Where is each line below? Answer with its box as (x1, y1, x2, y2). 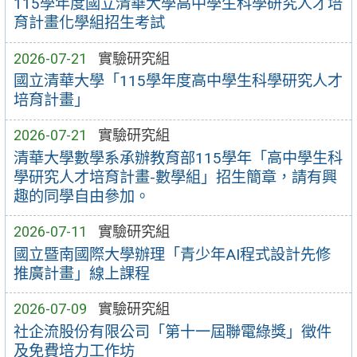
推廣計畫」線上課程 (13, 264, 150, 283)
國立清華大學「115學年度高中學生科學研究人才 (13, 72, 343, 91)
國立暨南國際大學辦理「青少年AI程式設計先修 (13, 245, 331, 264)
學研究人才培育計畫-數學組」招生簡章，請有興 (13, 167, 337, 186)
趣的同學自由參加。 (13, 186, 150, 206)
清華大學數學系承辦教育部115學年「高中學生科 (13, 148, 343, 167)
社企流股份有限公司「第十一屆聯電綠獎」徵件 (13, 322, 331, 341)
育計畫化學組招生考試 (13, 14, 165, 33)
